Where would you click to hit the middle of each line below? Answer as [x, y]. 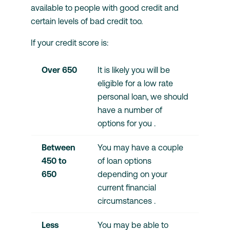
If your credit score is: [70, 43]
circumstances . [127, 201]
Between [58, 148]
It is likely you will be [134, 70]
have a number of [130, 110]
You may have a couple [140, 148]
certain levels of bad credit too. [87, 21]
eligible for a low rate [135, 83]
